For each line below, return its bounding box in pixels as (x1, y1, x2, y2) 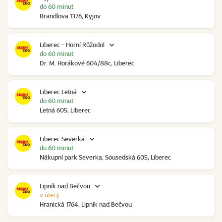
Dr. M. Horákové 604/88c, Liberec (40, 59, 134, 67)
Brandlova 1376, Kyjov (40, 12, 101, 20)
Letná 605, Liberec (40, 106, 91, 114)
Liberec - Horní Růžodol (40, 41, 105, 49)
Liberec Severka (40, 135, 85, 143)
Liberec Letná (40, 88, 77, 96)
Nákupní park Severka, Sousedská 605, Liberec (40, 153, 171, 162)
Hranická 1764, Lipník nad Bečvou (40, 200, 132, 209)
